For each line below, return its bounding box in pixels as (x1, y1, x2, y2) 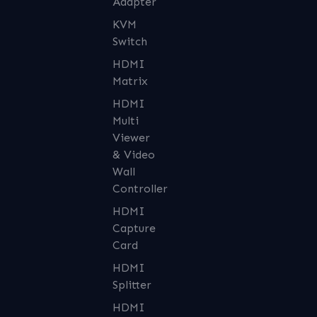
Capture (112, 221, 156, 235)
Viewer (112, 130, 150, 144)
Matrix (112, 74, 148, 88)
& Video (112, 147, 155, 161)
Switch (112, 34, 147, 48)
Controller (112, 181, 168, 195)
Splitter (112, 277, 151, 292)
